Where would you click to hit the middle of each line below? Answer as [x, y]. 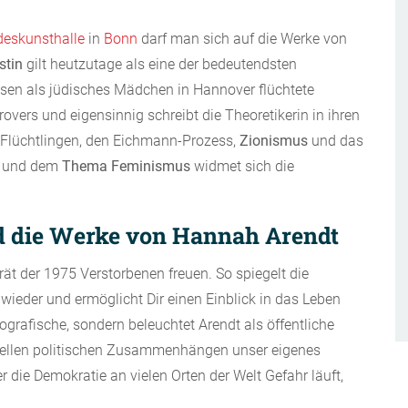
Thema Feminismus [126, 166]
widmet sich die [242, 166]
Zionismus [274, 141]
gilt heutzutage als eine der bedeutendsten [160, 64]
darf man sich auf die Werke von [242, 39]
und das [336, 141]
